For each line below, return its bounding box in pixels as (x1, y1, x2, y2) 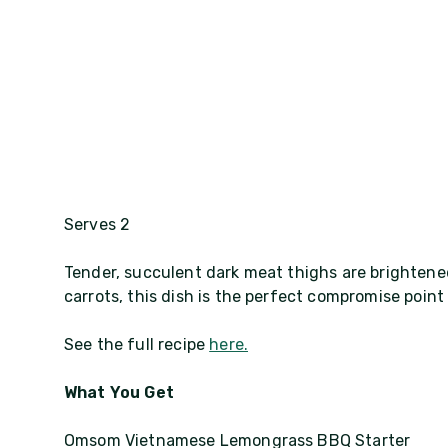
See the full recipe (64, 335, 210, 354)
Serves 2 (64, 215, 131, 234)
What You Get (64, 383, 174, 402)
